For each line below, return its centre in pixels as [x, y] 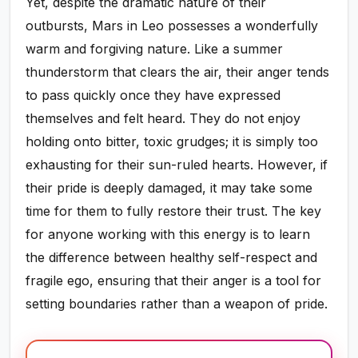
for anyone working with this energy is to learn [168, 235]
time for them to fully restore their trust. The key [174, 211]
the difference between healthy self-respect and [172, 258]
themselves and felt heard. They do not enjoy [163, 119]
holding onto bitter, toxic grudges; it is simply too [172, 142]
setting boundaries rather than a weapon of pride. [177, 304]
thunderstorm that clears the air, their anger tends [178, 72]
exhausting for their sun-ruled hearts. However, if [177, 165]
